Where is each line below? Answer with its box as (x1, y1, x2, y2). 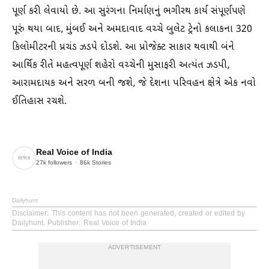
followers (46, 159, 72, 168)
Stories (90, 159, 111, 168)
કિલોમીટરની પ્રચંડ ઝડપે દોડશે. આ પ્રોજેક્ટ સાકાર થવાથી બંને (12, 41, 234, 54)
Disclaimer (12, 208, 47, 219)
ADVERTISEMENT (107, 243, 162, 252)
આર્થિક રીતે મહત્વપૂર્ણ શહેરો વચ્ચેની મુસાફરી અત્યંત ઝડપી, (12, 59, 229, 72)
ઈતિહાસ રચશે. (12, 95, 67, 108)
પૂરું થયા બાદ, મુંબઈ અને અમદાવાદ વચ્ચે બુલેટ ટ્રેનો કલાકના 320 (12, 23, 252, 36)
